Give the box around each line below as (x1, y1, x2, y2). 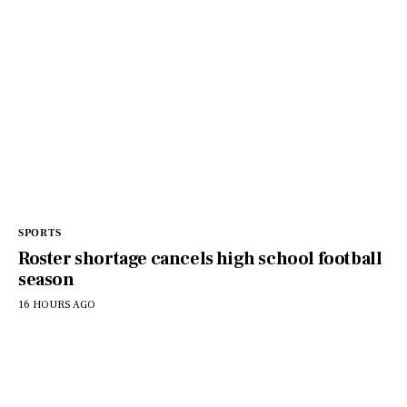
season (18, 267, 74, 292)
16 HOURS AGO (18, 297, 95, 312)
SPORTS (18, 225, 62, 240)
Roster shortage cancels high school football (18, 246, 382, 271)
